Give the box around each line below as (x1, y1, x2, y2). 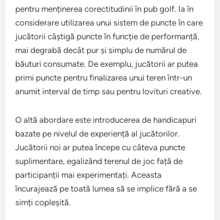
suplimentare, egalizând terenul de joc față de (15, 156, 183, 166)
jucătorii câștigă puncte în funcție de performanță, (15, 31, 200, 41)
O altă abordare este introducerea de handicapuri (15, 114, 197, 125)
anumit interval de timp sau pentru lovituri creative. (15, 86, 202, 96)
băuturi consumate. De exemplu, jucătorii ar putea (15, 58, 198, 69)
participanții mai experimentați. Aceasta (15, 169, 162, 180)
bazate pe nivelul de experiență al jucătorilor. (15, 128, 180, 138)
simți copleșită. (15, 197, 71, 207)
